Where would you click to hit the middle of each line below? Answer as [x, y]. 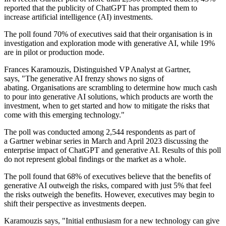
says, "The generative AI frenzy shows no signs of [84, 79]
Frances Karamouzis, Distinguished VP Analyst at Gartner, [97, 70]
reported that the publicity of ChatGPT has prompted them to [101, 8]
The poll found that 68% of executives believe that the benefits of [107, 177]
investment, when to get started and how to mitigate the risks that [107, 106]
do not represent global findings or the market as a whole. [96, 159]
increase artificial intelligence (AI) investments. [79, 17]
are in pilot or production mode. [54, 52]
